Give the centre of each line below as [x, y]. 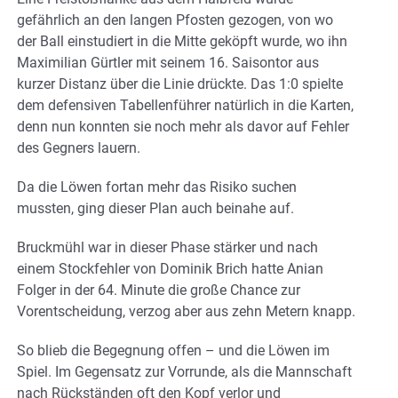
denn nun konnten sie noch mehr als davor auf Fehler [183, 126]
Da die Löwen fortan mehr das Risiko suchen [157, 187]
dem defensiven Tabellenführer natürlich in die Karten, [185, 105]
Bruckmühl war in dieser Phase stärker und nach [167, 247]
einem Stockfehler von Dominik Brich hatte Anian [170, 268]
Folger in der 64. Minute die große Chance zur [159, 290]
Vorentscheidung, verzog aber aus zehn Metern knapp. [186, 311]
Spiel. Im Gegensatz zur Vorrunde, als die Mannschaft [184, 371]
